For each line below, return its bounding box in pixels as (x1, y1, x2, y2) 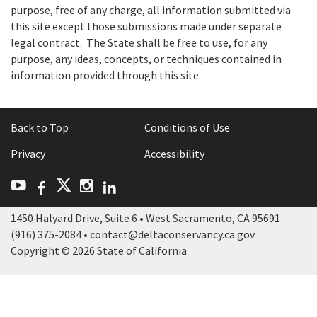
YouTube (25, 177, 88, 193)
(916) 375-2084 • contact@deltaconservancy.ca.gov (11, 227, 255, 242)
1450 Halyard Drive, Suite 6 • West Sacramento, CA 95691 (11, 211, 280, 226)
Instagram (93, 177, 167, 193)
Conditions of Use (144, 120, 230, 135)
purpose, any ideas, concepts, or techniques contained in (11, 52, 282, 67)
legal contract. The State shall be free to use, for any (11, 35, 267, 50)
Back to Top (11, 120, 69, 135)
